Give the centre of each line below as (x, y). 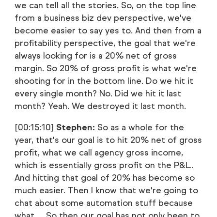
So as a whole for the (139, 127)
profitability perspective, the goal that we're (105, 43)
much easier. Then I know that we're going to (106, 190)
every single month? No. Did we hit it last (98, 93)
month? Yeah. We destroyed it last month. (100, 106)
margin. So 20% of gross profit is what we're (106, 68)
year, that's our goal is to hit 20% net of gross (108, 140)
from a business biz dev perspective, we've (103, 18)
